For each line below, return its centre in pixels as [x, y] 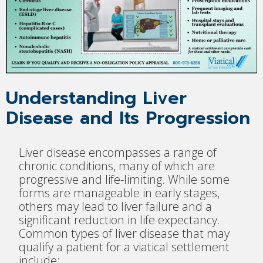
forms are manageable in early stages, [119, 193]
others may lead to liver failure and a [116, 206]
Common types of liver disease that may [124, 233]
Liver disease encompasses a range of [118, 152]
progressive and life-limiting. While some [124, 179]
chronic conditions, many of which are [117, 166]
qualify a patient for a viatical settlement [124, 247]
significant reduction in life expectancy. [120, 220]
